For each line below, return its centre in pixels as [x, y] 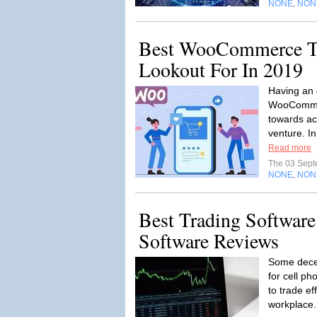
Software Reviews [209, 241]
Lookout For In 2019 [221, 69]
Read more [290, 148]
